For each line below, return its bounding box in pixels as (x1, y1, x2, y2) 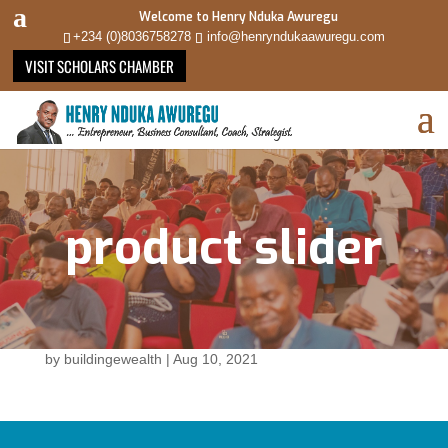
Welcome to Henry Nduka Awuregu (138, 9, 338, 25)
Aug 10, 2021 (172, 351, 258, 368)
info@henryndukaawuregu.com (206, 29, 385, 44)
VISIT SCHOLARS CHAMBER (25, 55, 175, 77)
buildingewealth (63, 351, 162, 368)
